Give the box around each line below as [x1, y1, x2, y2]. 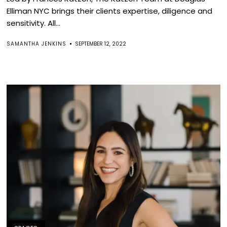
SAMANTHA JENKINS [7, 40, 67, 48]
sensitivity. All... [7, 18, 61, 28]
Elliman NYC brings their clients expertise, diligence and [7, 6, 213, 16]
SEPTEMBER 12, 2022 [75, 40, 127, 48]
